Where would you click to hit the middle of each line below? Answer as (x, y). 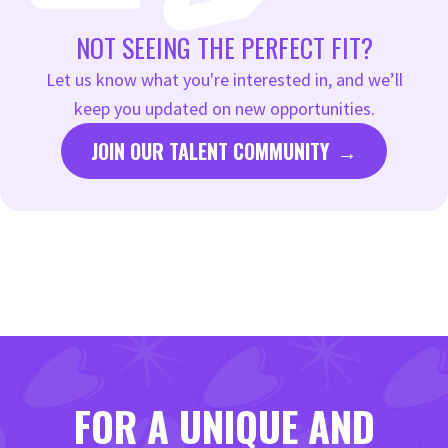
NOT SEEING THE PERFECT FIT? (224, 48)
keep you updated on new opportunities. (224, 109)
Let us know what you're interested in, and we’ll (224, 80)
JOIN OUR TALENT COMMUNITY (210, 151)
